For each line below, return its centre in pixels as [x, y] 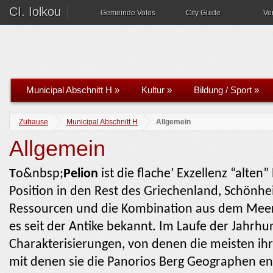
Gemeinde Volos [128, 13]
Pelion [81, 174]
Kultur [153, 90]
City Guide [203, 13]
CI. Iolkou [35, 12]
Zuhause [34, 122]
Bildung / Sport [223, 90]
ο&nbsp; [40, 174]
